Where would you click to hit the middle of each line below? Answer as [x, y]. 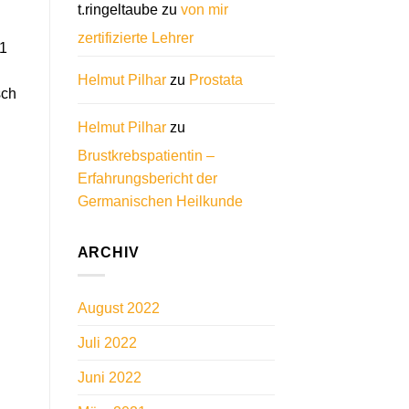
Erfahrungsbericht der [147, 179]
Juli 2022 [107, 342]
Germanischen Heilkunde [160, 202]
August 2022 [118, 308]
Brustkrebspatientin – [146, 156]
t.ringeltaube [117, 10]
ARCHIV [108, 253]
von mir [204, 10]
